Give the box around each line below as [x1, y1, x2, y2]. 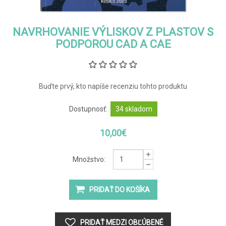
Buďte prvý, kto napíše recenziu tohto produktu [39, 82, 187, 90]
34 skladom [115, 104, 152, 113]
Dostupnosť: [69, 104, 107, 113]
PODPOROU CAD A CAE [55, 37, 171, 50]
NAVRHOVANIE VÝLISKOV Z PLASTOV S [13, 25, 213, 38]
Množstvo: [73, 155, 105, 163]
